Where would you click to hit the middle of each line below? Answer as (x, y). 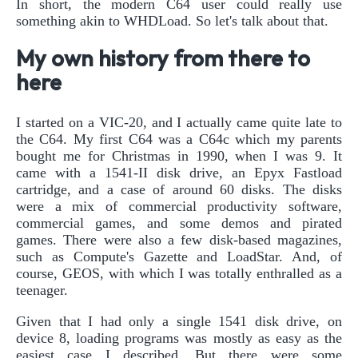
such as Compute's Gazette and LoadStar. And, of (179, 257)
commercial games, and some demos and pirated (179, 223)
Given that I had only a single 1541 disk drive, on (179, 322)
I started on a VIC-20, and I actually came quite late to (179, 123)
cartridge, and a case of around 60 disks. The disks (179, 190)
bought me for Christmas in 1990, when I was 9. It (179, 156)
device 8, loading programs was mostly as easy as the (179, 338)
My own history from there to (163, 59)
